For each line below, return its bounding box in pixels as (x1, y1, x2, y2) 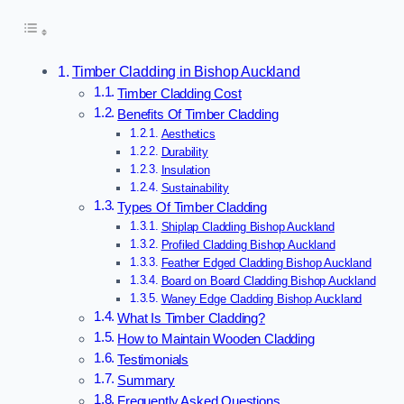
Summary (117, 373, 175, 389)
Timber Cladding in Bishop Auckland (71, 63, 300, 80)
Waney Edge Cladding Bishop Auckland (161, 292, 363, 307)
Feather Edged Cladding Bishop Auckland (161, 256, 372, 271)
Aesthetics (161, 127, 216, 142)
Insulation (161, 163, 210, 178)
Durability (161, 145, 208, 160)
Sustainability (161, 181, 230, 196)
